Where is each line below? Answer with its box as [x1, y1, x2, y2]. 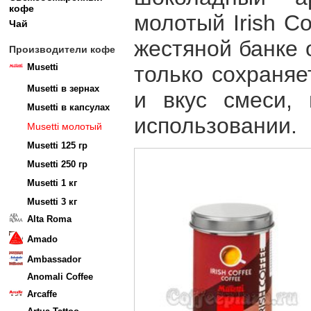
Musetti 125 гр [27, 140, 87, 151]
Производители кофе [9, 44, 115, 55]
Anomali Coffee [27, 271, 93, 282]
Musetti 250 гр [27, 159, 87, 169]
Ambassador [27, 254, 81, 264]
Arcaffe [27, 289, 57, 299]
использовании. [134, 113, 297, 138]
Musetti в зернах [27, 83, 99, 94]
